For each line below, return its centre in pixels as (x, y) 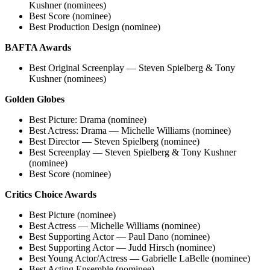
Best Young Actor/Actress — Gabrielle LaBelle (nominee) (140, 258)
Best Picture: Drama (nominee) (88, 119)
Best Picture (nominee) (72, 215)
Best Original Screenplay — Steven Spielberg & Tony (132, 67)
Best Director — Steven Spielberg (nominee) (114, 141)
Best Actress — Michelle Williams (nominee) (115, 225)
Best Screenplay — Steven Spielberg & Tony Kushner (133, 152)
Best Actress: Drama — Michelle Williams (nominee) (130, 130)
